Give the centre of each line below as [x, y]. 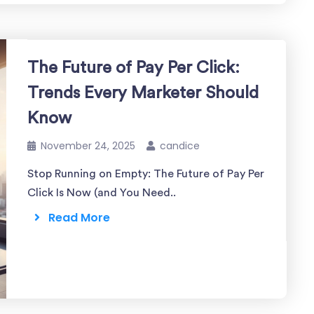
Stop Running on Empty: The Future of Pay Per [146, 174]
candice [180, 146]
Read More [75, 218]
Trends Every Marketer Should [143, 93]
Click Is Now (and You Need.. [102, 193]
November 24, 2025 [88, 146]
